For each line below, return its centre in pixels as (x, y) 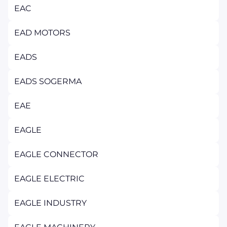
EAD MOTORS (42, 33)
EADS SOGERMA (48, 81)
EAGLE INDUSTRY (50, 203)
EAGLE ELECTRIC (49, 179)
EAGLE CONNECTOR (56, 154)
